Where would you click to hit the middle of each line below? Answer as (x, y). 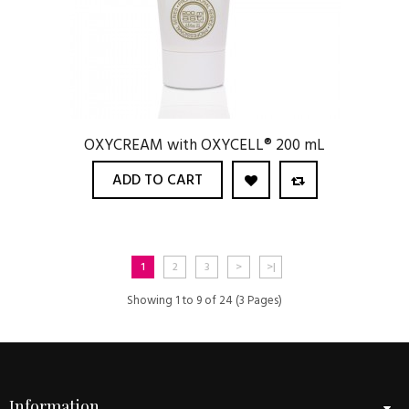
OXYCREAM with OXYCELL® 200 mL (204, 146)
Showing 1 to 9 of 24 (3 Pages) (204, 301)
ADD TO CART (157, 181)
